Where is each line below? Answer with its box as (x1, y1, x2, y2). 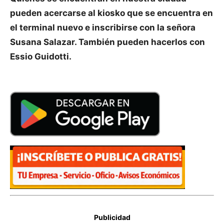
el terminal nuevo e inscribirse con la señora (10, 22, 195, 32)
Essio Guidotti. (10, 51, 71, 61)
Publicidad (93, 213, 130, 222)
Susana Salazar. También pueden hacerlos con (10, 36, 205, 47)
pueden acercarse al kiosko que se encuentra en (10, 7, 213, 18)
